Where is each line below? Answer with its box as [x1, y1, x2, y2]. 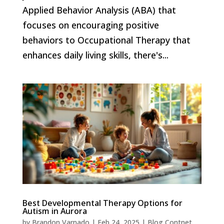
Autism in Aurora [22, 205, 87, 217]
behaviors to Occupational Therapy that [22, 33, 190, 46]
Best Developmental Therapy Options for [22, 197, 182, 209]
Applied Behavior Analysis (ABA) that [22, 3, 176, 16]
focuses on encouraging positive [22, 18, 159, 31]
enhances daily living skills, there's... [22, 48, 168, 61]
